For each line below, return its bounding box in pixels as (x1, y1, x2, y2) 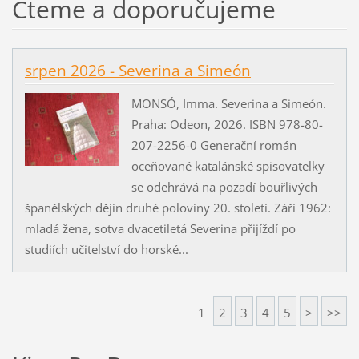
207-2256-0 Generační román (131, 136, 296, 153)
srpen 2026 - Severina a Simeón (24, 60, 251, 82)
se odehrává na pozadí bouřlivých (131, 178, 317, 195)
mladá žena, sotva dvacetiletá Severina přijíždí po (24, 220, 296, 236)
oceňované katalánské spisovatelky (131, 157, 325, 174)
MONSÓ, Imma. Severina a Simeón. (131, 95, 326, 111)
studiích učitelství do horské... (24, 240, 188, 257)
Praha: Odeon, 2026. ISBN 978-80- (131, 115, 323, 132)
